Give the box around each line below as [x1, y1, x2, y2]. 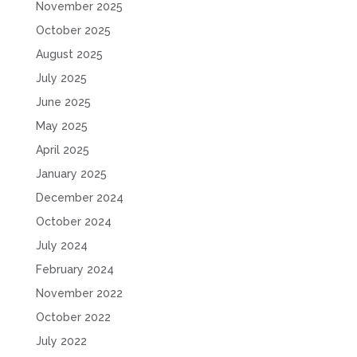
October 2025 [35, 24, 111, 37]
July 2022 [35, 335, 87, 348]
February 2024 [35, 263, 114, 277]
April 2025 [35, 143, 89, 157]
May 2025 [35, 120, 88, 133]
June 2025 [35, 96, 91, 109]
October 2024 [35, 215, 112, 229]
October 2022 [35, 311, 111, 324]
